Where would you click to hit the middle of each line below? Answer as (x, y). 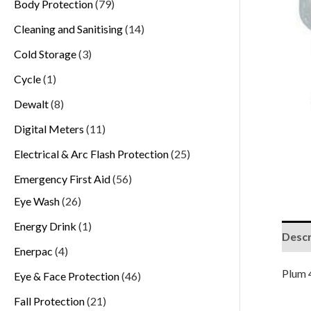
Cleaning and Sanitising (68, 28)
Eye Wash (37, 201)
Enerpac (33, 251)
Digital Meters (49, 128)
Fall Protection (49, 301)
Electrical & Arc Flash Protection (91, 153)
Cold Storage (45, 53)
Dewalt (31, 103)
